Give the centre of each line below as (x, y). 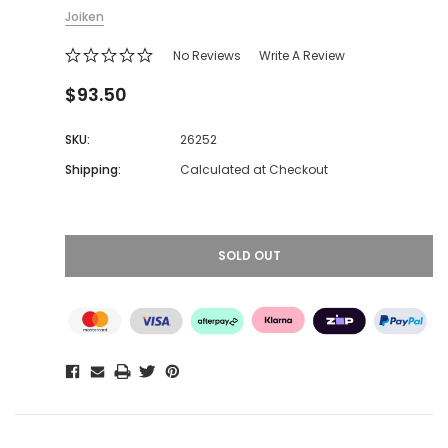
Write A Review (301, 56)
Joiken (84, 17)
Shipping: (93, 170)
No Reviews (206, 56)
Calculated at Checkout (254, 170)
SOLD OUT (249, 256)
